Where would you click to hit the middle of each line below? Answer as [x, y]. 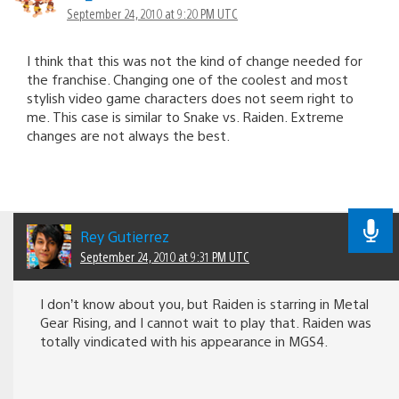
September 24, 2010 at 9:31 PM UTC [165, 256]
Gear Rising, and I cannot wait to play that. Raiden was [206, 322]
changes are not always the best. [128, 134]
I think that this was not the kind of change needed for [195, 60]
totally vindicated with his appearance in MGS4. [184, 340]
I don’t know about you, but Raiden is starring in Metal [204, 303]
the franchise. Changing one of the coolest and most [187, 78]
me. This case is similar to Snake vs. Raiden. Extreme [185, 116]
